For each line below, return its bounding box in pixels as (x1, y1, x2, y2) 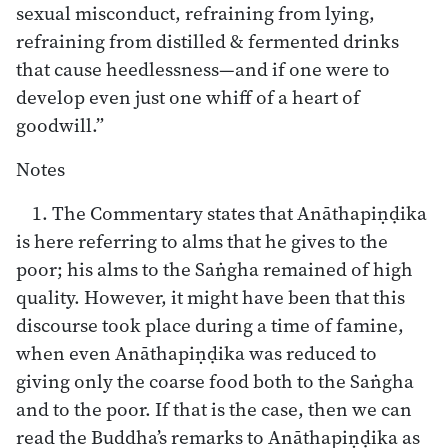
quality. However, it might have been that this (16, 283, 405, 310)
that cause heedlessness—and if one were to (16, 55, 390, 82)
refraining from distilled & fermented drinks (16, 27, 399, 54)
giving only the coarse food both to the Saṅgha (16, 367, 414, 394)
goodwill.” (16, 111, 104, 138)
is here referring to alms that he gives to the (16, 227, 388, 254)
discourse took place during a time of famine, (16, 311, 404, 338)
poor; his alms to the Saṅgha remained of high (16, 255, 413, 282)
